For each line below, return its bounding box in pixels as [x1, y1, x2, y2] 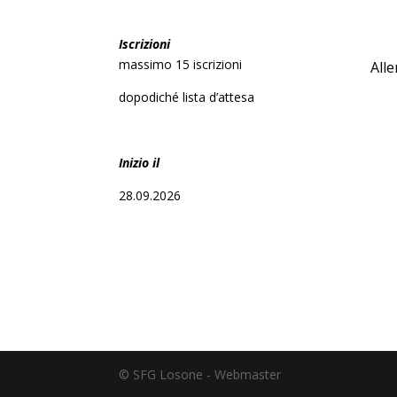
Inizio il [119, 154, 164, 172]
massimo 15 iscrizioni [119, 56, 246, 74]
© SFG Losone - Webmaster [119, 366, 282, 384]
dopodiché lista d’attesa [119, 89, 255, 106]
